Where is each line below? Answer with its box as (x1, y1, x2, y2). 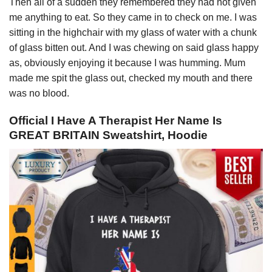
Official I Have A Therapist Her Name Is (9, 114, 222, 127)
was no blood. (9, 88, 69, 99)
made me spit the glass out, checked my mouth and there (9, 73, 253, 84)
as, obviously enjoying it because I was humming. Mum (9, 58, 245, 69)
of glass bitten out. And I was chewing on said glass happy (9, 42, 259, 53)
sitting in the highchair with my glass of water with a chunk (9, 27, 257, 38)
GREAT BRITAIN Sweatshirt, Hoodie (9, 128, 208, 141)
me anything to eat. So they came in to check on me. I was (9, 12, 257, 23)
